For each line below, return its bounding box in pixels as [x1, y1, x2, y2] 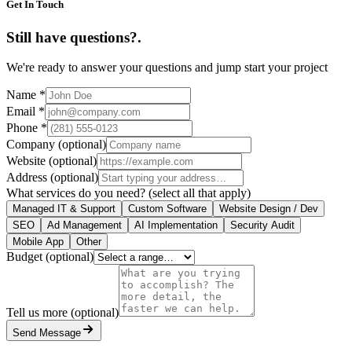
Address [6, 170, 50, 185]
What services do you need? [6, 186, 148, 200]
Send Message [13, 327, 81, 339]
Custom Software [128, 203, 207, 215]
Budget [6, 250, 46, 264]
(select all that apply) [148, 186, 251, 200]
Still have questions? [6, 28, 137, 46]
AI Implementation [134, 219, 218, 232]
